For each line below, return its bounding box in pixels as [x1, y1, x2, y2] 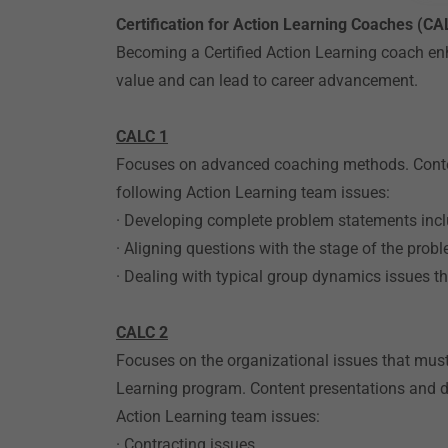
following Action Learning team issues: [116, 183, 390, 202]
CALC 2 [116, 323, 168, 342]
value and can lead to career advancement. [116, 71, 418, 90]
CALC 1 [116, 127, 168, 146]
